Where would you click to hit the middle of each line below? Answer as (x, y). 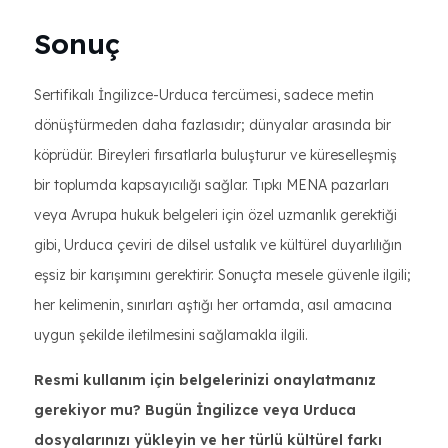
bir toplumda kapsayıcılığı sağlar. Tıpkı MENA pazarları (211, 185)
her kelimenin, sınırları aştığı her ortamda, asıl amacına (213, 305)
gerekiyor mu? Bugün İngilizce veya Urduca (195, 410)
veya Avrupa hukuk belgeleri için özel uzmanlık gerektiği (215, 215)
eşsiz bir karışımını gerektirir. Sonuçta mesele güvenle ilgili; (222, 275)
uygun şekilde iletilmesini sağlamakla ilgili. (171, 335)
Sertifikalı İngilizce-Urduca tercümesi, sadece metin (204, 95)
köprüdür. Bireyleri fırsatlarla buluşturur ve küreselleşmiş (215, 155)
